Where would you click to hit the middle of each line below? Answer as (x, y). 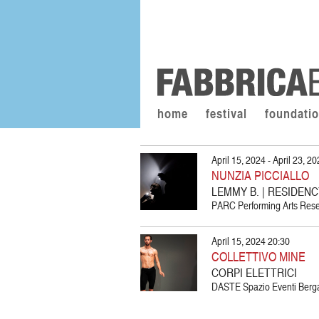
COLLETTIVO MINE (258, 256)
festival (226, 113)
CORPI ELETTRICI (254, 272)
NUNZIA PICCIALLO (260, 175)
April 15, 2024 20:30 (251, 241)
